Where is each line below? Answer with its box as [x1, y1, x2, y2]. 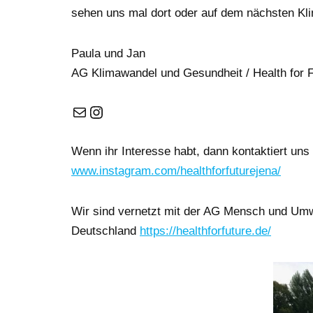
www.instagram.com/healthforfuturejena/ [71, 164, 281, 178]
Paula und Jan [71, 47, 149, 61]
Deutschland [71, 224, 140, 238]
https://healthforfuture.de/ [140, 224, 271, 238]
